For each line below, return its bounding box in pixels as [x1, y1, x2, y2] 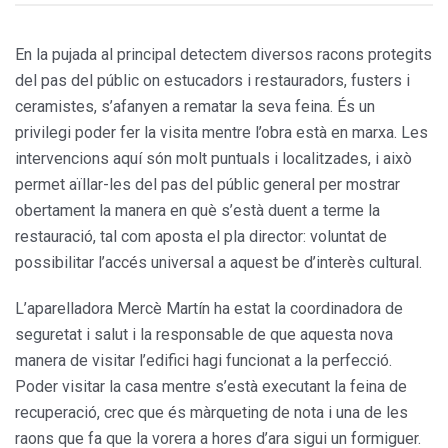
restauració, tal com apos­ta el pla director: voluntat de [15, 226, 387, 246]
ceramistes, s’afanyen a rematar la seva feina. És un [15, 96, 375, 116]
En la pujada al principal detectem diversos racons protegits [15, 44, 432, 64]
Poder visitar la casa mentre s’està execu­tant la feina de [15, 376, 407, 396]
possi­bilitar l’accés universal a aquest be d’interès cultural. [15, 252, 422, 272]
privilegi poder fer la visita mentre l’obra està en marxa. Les [15, 122, 428, 142]
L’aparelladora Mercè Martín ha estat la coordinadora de [15, 298, 403, 318]
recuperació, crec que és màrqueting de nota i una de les [15, 402, 408, 422]
